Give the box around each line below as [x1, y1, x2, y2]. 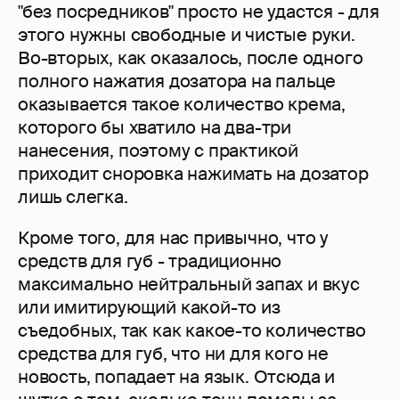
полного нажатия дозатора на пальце [18, 69, 337, 94]
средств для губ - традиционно [18, 249, 282, 273]
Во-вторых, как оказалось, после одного [18, 46, 363, 70]
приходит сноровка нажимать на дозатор [18, 162, 369, 186]
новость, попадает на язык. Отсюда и [18, 365, 335, 389]
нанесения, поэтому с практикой [18, 139, 298, 163]
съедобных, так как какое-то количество [18, 319, 366, 343]
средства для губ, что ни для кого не [18, 342, 329, 366]
